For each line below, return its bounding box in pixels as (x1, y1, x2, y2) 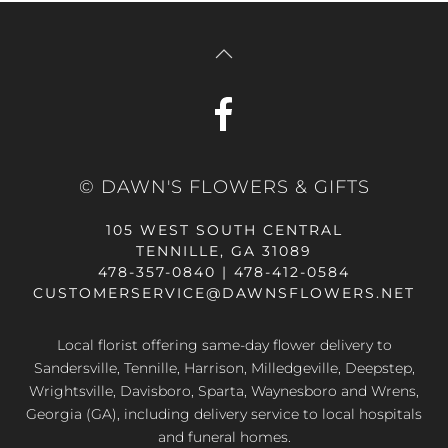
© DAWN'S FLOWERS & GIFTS (78, 176, 370, 198)
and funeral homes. (157, 428, 291, 446)
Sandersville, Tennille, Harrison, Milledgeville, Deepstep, (33, 359, 415, 377)
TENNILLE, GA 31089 (136, 242, 312, 260)
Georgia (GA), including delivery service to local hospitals (26, 405, 422, 423)
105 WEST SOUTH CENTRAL (105, 221, 343, 239)
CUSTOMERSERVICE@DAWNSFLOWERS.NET (33, 284, 415, 302)
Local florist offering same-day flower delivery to (56, 336, 392, 354)
